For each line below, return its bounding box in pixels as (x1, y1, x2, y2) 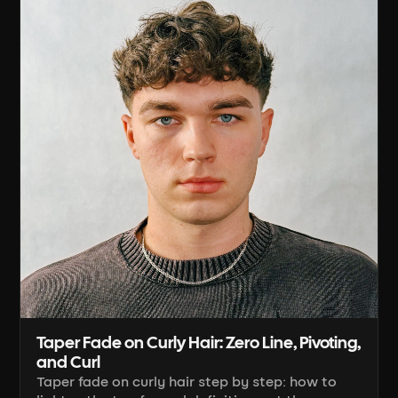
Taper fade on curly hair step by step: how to (36, 374, 338, 391)
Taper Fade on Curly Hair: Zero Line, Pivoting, (36, 336, 362, 353)
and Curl (36, 355, 101, 372)
